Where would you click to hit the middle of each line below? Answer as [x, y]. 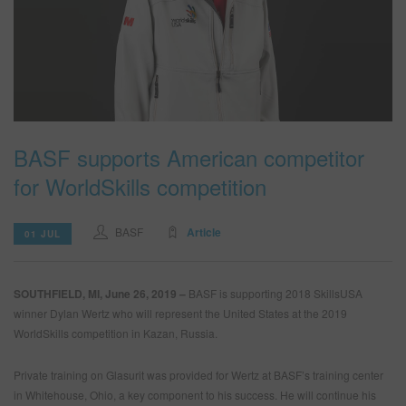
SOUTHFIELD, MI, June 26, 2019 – [101, 293]
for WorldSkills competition [140, 186]
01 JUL [43, 233]
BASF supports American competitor [189, 157]
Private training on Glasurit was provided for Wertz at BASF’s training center [198, 374]
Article [204, 232]
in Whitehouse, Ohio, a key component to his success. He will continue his [195, 394]
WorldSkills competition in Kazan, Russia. [116, 333]
